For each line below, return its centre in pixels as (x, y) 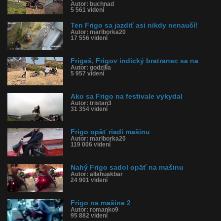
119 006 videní (91, 145)
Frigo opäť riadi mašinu (110, 132)
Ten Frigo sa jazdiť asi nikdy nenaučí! (134, 25)
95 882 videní (89, 216)
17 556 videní (89, 38)
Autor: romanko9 (94, 210)
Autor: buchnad (92, 4)
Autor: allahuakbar (97, 174)
